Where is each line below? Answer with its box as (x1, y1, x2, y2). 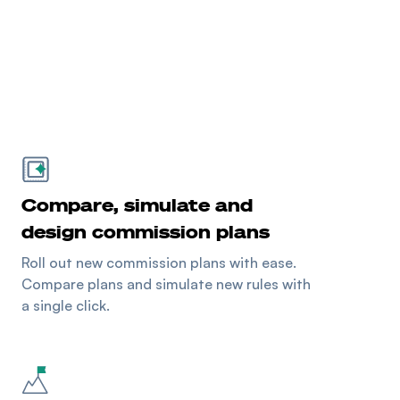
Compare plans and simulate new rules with (21, 274, 311, 293)
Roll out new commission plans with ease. (21, 253, 296, 271)
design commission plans (21, 219, 270, 243)
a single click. (21, 296, 110, 314)
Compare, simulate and (21, 192, 253, 216)
